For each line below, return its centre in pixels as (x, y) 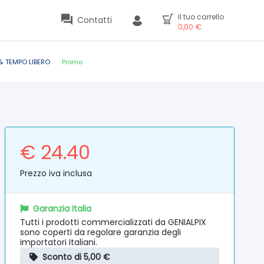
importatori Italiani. (59, 242)
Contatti (95, 20)
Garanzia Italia (62, 209)
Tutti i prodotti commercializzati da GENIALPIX (113, 222)
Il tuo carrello (201, 17)
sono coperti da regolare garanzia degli (101, 232)
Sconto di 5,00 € (77, 257)
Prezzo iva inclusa (56, 173)
